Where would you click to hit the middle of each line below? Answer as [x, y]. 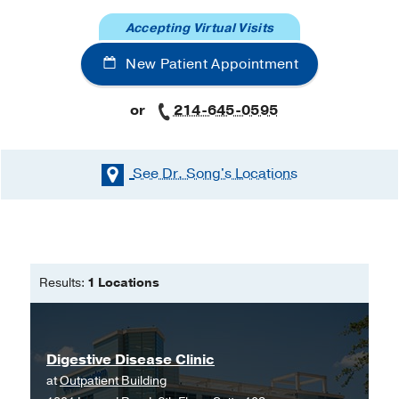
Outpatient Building [113, 380]
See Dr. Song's [182, 174]
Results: [63, 282]
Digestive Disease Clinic [130, 359]
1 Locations [123, 282]
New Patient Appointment [210, 65]
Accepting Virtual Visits [199, 28]
